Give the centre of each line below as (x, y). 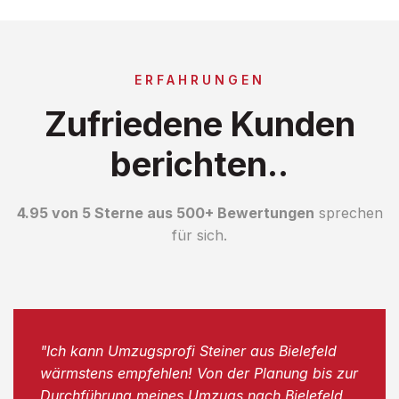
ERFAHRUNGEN (199, 79)
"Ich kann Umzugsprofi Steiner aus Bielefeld (188, 350)
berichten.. (199, 163)
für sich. (199, 235)
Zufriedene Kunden (199, 123)
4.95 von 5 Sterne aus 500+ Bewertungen (165, 212)
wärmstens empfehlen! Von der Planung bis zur (199, 373)
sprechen (348, 212)
